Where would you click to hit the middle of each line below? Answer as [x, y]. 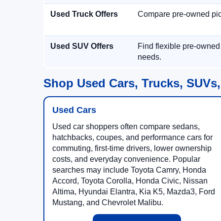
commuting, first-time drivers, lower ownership [132, 148]
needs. [149, 57]
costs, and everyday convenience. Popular [126, 159]
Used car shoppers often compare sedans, [126, 127]
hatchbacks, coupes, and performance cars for [132, 137]
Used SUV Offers [82, 46]
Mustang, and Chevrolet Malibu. [108, 203]
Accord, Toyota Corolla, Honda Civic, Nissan [130, 181]
